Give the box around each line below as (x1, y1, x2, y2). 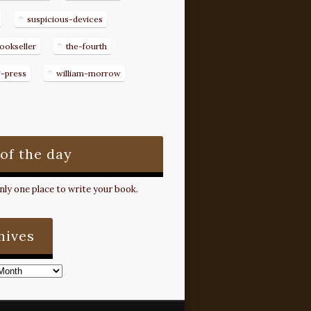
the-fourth (65, 41, 107, 52)
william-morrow (56, 68, 121, 79)
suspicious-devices (26, 14, 103, 25)
